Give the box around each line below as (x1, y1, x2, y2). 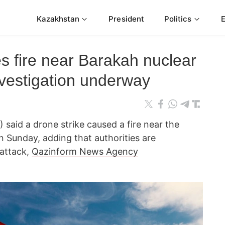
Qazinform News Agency (32, 146, 138, 157)
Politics (164, 14, 192, 24)
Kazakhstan (36, 14, 80, 24)
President (108, 14, 144, 24)
